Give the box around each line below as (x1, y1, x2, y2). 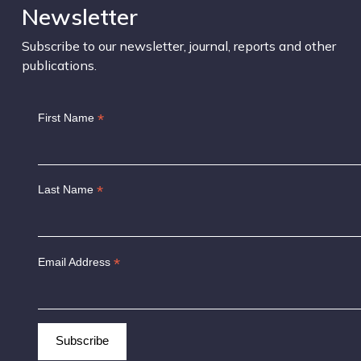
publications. (22, 56, 98, 73)
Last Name (38, 183, 98, 197)
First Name (38, 110, 98, 124)
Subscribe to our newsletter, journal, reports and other (22, 37, 337, 54)
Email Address (38, 255, 114, 269)
